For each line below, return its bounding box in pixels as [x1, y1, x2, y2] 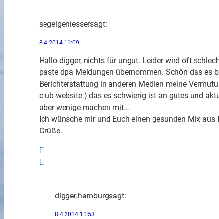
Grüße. [39, 126, 62, 135]
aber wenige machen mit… [39, 102, 129, 112]
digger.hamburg [54, 191, 109, 200]
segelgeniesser [39, 19, 90, 29]
